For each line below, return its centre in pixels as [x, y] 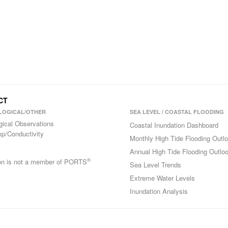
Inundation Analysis [159, 191]
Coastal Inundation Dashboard [174, 125]
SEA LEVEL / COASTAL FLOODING [177, 112]
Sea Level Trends [155, 165]
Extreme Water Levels [162, 178]
